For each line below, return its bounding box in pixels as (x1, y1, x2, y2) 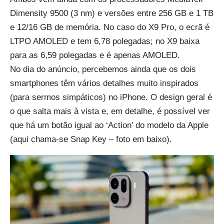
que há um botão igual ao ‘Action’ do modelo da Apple (10, 120, 208, 130)
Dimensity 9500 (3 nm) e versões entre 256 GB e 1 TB (10, 8, 213, 18)
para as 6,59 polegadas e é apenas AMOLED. (10, 50, 180, 60)
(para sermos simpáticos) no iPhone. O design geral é (10, 92, 212, 102)
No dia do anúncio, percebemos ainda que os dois (10, 64, 196, 74)
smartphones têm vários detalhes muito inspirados (10, 78, 198, 88)
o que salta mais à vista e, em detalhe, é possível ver (10, 106, 210, 116)
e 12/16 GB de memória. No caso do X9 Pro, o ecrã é (10, 22, 209, 32)
